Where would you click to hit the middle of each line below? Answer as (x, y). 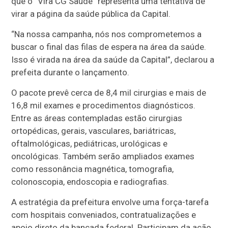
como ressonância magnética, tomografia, (93, 169)
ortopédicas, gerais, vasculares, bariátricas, (94, 131)
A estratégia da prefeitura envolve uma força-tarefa (110, 202)
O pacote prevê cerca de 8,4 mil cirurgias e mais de (109, 92)
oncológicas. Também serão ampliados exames (103, 156)
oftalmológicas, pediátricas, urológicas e (90, 143)
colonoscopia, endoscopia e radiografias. (90, 181)
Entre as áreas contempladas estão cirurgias (97, 118)
